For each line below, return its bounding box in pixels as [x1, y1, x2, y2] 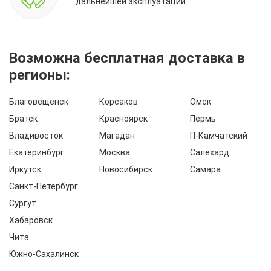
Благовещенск [9, 96, 68, 106]
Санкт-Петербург [9, 181, 78, 191]
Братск [9, 113, 38, 123]
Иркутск [9, 164, 41, 174]
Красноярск [99, 113, 148, 123]
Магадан [99, 130, 135, 140]
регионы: [9, 66, 70, 83]
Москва [99, 147, 131, 157]
